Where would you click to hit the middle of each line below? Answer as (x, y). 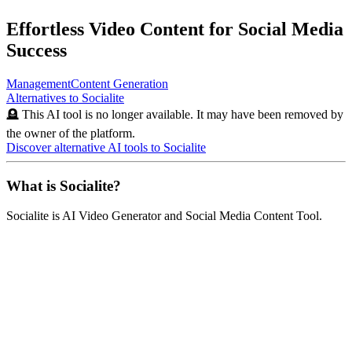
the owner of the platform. (71, 133)
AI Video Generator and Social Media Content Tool (191, 216)
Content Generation (119, 83)
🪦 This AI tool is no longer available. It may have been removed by (175, 114)
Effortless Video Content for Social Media (175, 29)
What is (33, 185)
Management (38, 83)
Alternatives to (44, 97)
